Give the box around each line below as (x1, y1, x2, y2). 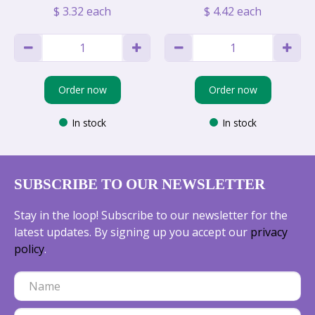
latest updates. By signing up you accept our (14, 224, 250, 240)
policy (14, 240, 44, 257)
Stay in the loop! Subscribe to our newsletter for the (14, 207, 288, 223)
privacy (250, 224, 288, 240)
